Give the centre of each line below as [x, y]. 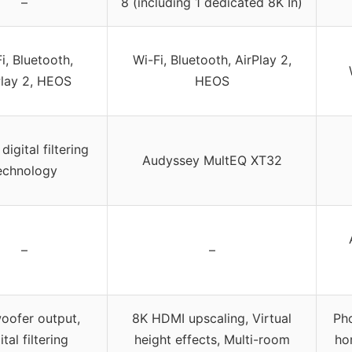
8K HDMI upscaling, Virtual [212, 318]
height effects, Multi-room [212, 339]
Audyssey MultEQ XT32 [212, 160]
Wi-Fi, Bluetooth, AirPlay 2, [212, 59]
